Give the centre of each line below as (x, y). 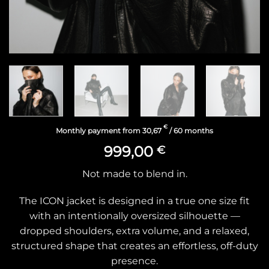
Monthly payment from (99, 130)
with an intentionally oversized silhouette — (134, 216)
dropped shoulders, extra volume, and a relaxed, (134, 231)
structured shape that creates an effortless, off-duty (134, 246)
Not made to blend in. (134, 174)
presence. (134, 261)
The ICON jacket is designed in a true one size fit (134, 201)
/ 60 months (190, 130)
